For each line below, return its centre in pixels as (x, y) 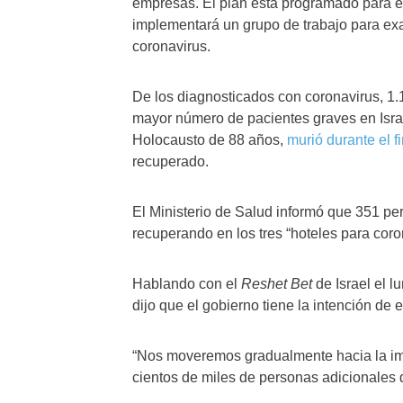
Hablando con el (187, 284)
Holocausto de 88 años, (210, 140)
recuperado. (170, 161)
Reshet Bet (277, 284)
